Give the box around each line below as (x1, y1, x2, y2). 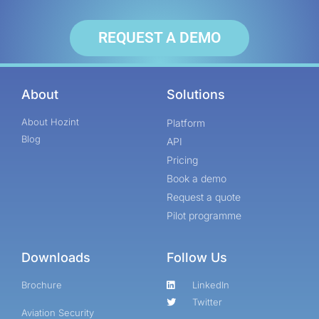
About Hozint (21, 116, 79, 128)
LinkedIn (192, 279, 230, 291)
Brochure (21, 279, 62, 291)
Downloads (21, 250, 90, 266)
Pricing (167, 154, 198, 167)
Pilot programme (167, 209, 241, 222)
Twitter (192, 296, 223, 308)
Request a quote (167, 191, 241, 204)
